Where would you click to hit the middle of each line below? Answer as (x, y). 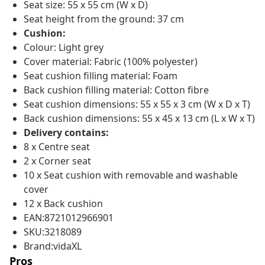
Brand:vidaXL (53, 246)
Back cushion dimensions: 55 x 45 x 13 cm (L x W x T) (139, 119)
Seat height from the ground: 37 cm (104, 19)
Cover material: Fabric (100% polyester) (111, 62)
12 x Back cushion (63, 204)
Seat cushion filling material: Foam (101, 76)
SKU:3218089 (53, 232)
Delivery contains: (66, 133)
